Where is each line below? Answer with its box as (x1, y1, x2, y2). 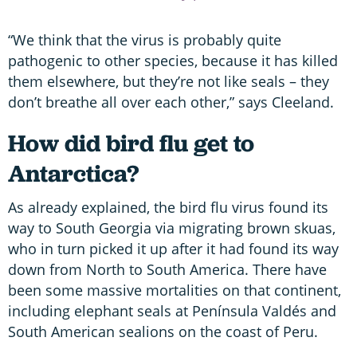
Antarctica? (8, 157, 139, 189)
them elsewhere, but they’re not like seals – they (8, 71, 329, 91)
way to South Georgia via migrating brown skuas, (8, 218, 335, 237)
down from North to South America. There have (8, 259, 327, 279)
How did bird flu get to (8, 127, 254, 159)
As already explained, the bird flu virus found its (8, 197, 328, 217)
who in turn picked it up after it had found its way (8, 238, 339, 258)
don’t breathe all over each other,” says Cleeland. (8, 92, 334, 112)
